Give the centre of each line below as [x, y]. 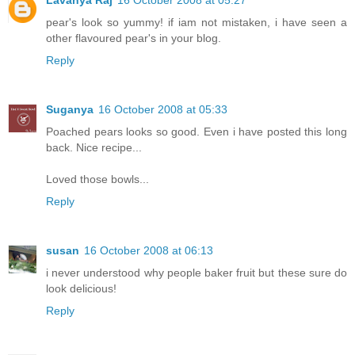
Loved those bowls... [97, 179]
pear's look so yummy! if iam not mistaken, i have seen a [197, 22]
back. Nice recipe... [94, 147]
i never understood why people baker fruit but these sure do [197, 272]
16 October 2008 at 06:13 [149, 250]
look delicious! [81, 288]
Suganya [70, 109]
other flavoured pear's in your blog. [134, 38]
